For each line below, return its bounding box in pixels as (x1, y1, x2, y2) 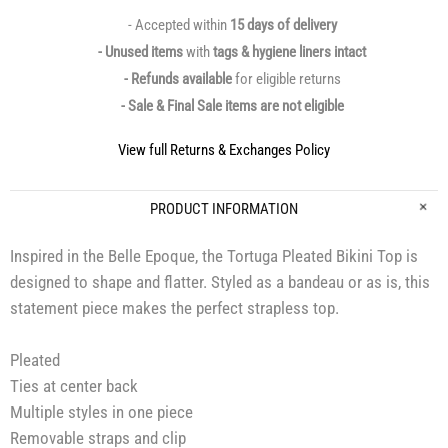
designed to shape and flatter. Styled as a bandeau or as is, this (10, 272, 430, 293)
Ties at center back (10, 376, 138, 397)
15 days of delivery (229, 16, 337, 35)
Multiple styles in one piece (10, 402, 193, 423)
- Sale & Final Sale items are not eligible (120, 97, 344, 116)
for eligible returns (234, 70, 341, 89)
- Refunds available (123, 70, 235, 89)
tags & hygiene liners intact (213, 43, 366, 62)
